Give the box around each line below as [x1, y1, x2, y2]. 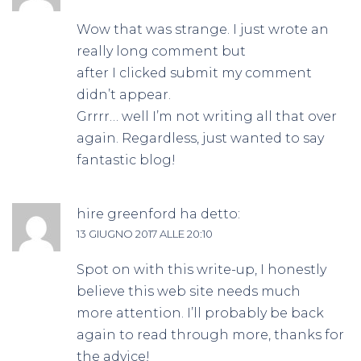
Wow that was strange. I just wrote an [77, 22, 329, 38]
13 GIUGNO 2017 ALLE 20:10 [77, 227, 213, 241]
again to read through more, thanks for [77, 327, 344, 343]
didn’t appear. [77, 87, 171, 103]
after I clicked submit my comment [77, 65, 312, 81]
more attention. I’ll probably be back [77, 305, 324, 322]
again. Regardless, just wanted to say [77, 131, 324, 147]
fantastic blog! [77, 152, 176, 168]
